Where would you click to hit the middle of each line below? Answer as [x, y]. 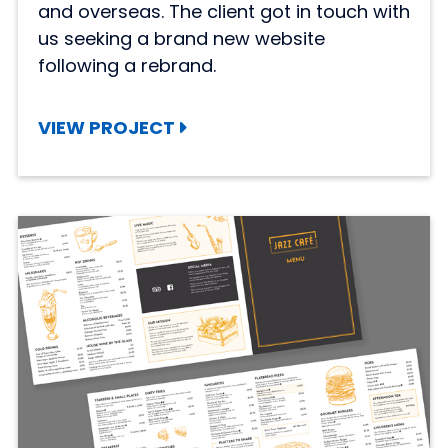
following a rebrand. [126, 66]
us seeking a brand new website [181, 39]
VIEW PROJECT [106, 128]
